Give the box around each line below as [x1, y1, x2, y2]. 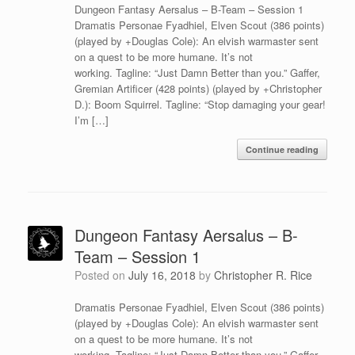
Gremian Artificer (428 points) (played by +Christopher [74, 80, 322, 96]
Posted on [81, 266, 128, 283]
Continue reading [246, 143, 319, 155]
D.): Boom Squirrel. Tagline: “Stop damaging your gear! [74, 96, 326, 112]
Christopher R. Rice [213, 266, 312, 283]
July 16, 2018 [128, 266, 196, 283]
